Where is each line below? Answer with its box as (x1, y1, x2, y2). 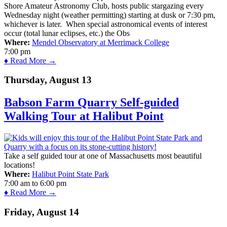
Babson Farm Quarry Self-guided (4, 96, 179, 109)
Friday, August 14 (4, 206, 79, 217)
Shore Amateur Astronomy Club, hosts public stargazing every (4, 1, 204, 10)
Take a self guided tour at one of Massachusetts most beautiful (4, 152, 202, 161)
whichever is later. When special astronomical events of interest (4, 19, 207, 28)
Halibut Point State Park (32, 170, 109, 179)
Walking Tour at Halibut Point (4, 109, 164, 123)
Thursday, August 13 (4, 74, 92, 86)
